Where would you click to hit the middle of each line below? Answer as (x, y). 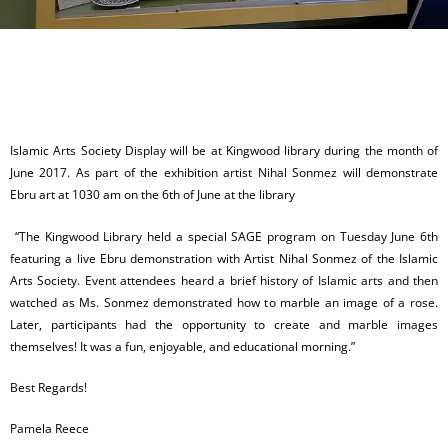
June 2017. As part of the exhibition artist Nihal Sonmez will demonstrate (224, 173)
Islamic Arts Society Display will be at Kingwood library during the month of (224, 151)
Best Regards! (48, 387)
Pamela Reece (49, 428)
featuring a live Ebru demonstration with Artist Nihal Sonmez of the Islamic (224, 258)
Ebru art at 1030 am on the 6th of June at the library (152, 195)
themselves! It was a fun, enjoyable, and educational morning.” (182, 346)
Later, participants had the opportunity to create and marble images (224, 324)
